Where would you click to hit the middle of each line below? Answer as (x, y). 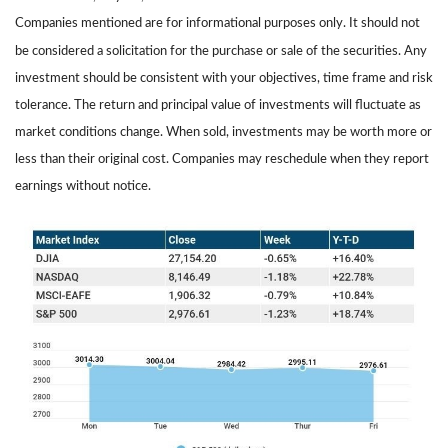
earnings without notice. (83, 186)
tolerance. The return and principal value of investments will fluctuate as (218, 105)
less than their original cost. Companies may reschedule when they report (222, 159)
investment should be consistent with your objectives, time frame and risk (224, 77)
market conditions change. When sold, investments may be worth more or (223, 132)
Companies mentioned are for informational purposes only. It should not (217, 23)
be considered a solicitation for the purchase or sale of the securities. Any (221, 50)
